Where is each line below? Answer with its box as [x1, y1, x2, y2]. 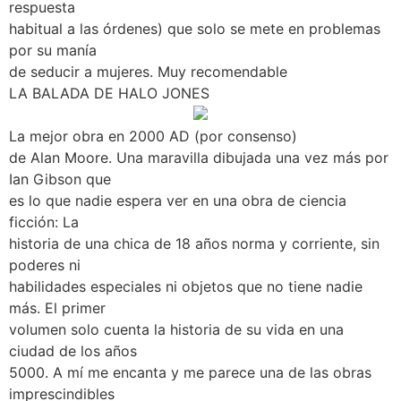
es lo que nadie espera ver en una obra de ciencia [9, 192, 346, 210]
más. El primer [9, 299, 106, 318]
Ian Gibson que [9, 170, 111, 189]
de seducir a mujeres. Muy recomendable [9, 63, 287, 81]
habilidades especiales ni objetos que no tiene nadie [9, 277, 363, 296]
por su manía [9, 41, 97, 60]
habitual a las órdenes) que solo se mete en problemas [9, 20, 380, 38]
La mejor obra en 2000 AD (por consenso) [9, 127, 297, 146]
